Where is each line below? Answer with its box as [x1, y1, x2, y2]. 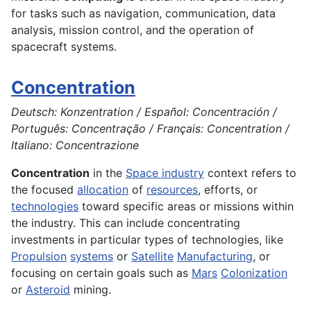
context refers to [204, 166, 296, 180]
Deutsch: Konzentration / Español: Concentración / [11, 105, 277, 119]
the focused [11, 183, 77, 197]
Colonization [221, 266, 287, 280]
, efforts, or [198, 183, 258, 197]
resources [146, 183, 198, 197]
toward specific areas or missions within [78, 199, 294, 214]
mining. [70, 283, 111, 297]
